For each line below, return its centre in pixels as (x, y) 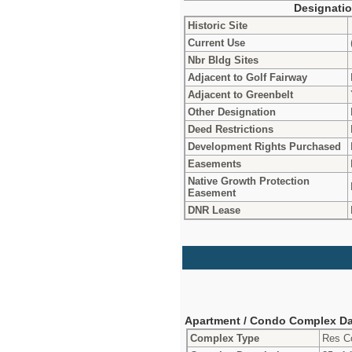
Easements (214, 163)
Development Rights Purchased (264, 146)
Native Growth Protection (249, 181)
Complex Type (225, 338)
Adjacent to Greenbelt (240, 94)
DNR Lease (214, 210)
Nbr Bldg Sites (223, 60)
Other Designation (232, 112)
